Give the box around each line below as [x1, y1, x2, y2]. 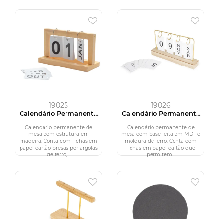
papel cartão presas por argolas [19, 145, 98, 152]
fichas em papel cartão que [126, 145, 195, 152]
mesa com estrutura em [28, 131, 89, 138]
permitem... [146, 152, 175, 158]
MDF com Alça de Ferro [122, 116, 199, 125]
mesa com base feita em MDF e [121, 131, 200, 138]
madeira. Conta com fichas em [20, 138, 97, 145]
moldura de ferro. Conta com [125, 138, 197, 145]
